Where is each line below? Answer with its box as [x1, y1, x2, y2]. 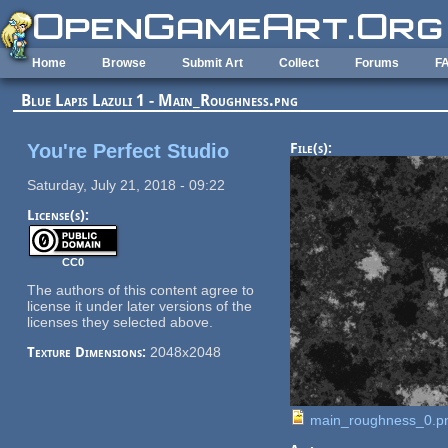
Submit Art [182, 56, 243, 70]
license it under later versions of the [26, 297, 252, 314]
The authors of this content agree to [26, 281, 254, 298]
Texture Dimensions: [26, 343, 150, 360]
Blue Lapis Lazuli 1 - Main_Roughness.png [21, 91, 299, 111]
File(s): [289, 139, 336, 156]
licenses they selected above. [26, 313, 213, 330]
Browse [102, 56, 146, 70]
